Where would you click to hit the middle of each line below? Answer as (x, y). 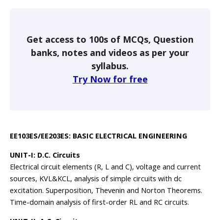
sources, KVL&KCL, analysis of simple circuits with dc (96, 179)
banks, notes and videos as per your (110, 53)
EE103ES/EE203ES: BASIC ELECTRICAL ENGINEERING (98, 136)
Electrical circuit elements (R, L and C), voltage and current (105, 167)
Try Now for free (110, 79)
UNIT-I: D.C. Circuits (45, 155)
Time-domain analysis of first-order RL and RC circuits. (99, 202)
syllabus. (110, 66)
